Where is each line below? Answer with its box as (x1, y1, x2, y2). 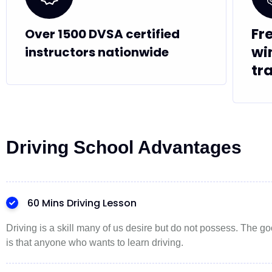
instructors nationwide (25, 44, 169, 61)
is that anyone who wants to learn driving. (6, 237, 183, 248)
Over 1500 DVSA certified (25, 25, 180, 42)
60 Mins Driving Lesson (27, 196, 137, 210)
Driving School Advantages (6, 137, 242, 157)
